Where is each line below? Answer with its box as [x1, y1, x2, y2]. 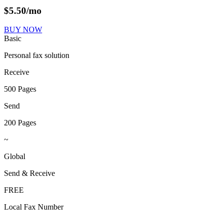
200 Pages [4, 118, 36, 127]
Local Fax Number [4, 203, 63, 212]
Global [4, 152, 25, 161]
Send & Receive [4, 169, 55, 178]
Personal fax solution [4, 51, 69, 60]
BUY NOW [4, 25, 42, 34]
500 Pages [4, 85, 36, 94]
